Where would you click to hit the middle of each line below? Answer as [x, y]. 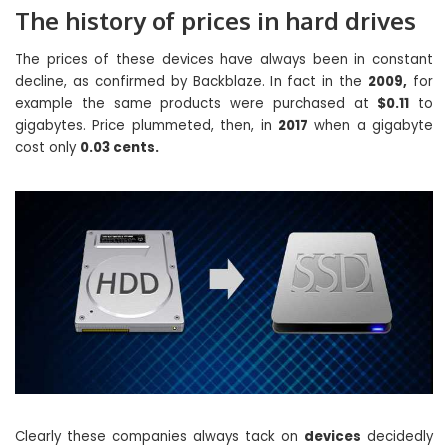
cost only [47, 148]
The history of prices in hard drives [215, 21]
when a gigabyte [370, 126]
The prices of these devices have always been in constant [224, 60]
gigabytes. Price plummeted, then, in [146, 126]
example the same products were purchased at [196, 104]
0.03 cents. [119, 148]
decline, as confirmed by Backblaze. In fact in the [192, 82]
